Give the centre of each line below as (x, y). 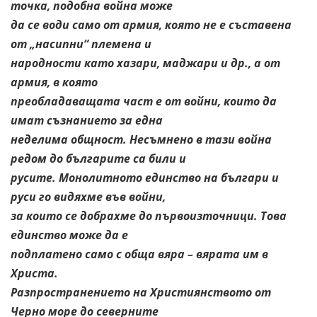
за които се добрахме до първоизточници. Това (149, 215)
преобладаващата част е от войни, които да (144, 101)
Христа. (34, 273)
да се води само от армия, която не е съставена (151, 24)
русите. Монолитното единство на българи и (145, 177)
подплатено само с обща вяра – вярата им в (139, 254)
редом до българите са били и (98, 158)
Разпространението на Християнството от (141, 292)
